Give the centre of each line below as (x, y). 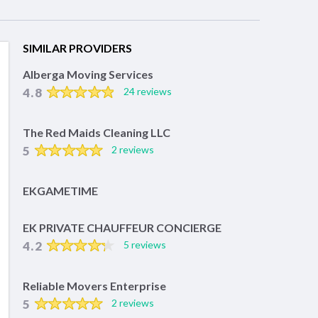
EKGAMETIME (60, 191)
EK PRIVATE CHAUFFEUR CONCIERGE (122, 228)
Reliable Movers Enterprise (94, 286)
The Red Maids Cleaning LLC (97, 133)
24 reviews (147, 92)
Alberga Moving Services (88, 75)
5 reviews (144, 245)
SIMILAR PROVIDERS (77, 48)
